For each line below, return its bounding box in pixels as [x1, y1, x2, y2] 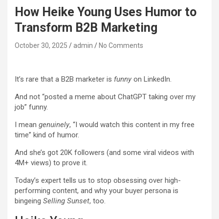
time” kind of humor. [15, 131, 79, 140]
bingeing [15, 197, 43, 206]
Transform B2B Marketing [15, 21, 157, 35]
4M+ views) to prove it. [15, 158, 88, 168]
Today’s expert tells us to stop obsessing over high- [15, 176, 181, 185]
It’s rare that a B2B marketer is [15, 75, 114, 84]
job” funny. [15, 103, 48, 112]
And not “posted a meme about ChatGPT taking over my [15, 92, 196, 102]
